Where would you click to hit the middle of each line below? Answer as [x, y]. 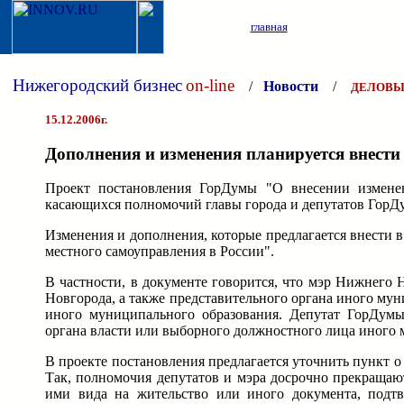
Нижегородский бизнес [97, 85]
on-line [210, 85]
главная [269, 27]
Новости [291, 86]
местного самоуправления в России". [160, 252]
